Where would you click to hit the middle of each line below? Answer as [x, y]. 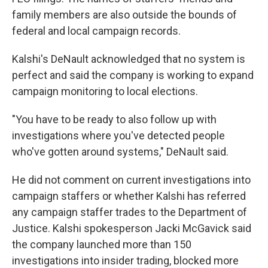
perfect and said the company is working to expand [133, 75]
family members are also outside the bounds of [124, 15]
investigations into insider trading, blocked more [125, 261]
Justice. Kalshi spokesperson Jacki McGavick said [132, 228]
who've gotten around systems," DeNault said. [120, 152]
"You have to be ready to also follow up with [114, 119]
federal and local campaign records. [96, 31]
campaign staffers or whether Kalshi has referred [129, 196]
